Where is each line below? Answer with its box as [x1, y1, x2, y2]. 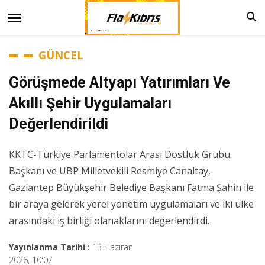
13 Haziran [92, 241, 133, 253]
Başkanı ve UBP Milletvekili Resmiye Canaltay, [9, 164, 211, 177]
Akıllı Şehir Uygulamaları [9, 95, 172, 112]
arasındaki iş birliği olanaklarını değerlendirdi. [9, 214, 209, 227]
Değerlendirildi [9, 115, 108, 132]
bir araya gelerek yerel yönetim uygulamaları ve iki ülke [9, 198, 254, 211]
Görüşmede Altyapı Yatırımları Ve [9, 74, 230, 91]
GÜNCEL [38, 48, 83, 62]
